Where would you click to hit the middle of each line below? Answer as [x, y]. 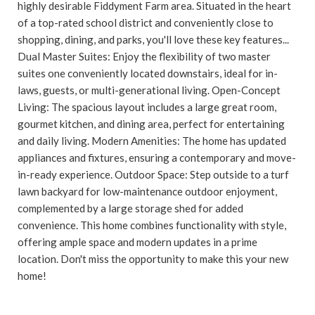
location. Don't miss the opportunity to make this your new [153, 258]
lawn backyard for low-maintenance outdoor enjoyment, [147, 191]
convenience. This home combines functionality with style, [152, 225]
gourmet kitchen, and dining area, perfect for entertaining [151, 123]
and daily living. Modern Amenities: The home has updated [152, 140]
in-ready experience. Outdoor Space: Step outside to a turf [153, 174]
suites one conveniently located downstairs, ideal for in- [148, 73]
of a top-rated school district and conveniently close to [146, 22]
